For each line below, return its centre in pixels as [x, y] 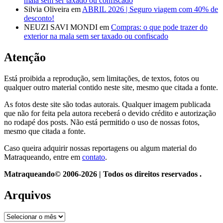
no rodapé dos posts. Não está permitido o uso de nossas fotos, [102, 122]
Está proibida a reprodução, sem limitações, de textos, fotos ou [102, 79]
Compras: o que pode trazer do [159, 27]
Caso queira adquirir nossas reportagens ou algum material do [100, 148]
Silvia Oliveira [47, 9]
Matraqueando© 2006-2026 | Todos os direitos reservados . [103, 174]
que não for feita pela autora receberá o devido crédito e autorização [110, 113]
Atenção [25, 57]
